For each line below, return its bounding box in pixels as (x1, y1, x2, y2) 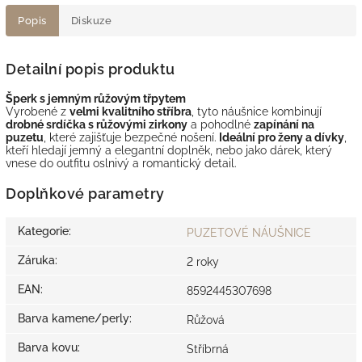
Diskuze (70, 14, 112, 27)
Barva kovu (18, 340, 78, 354)
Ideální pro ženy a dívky (217, 131, 344, 145)
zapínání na (254, 118, 314, 132)
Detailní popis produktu (6, 61, 175, 78)
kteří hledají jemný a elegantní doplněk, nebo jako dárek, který (6, 144, 332, 158)
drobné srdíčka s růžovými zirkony (6, 118, 187, 132)
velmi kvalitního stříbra (69, 105, 192, 119)
